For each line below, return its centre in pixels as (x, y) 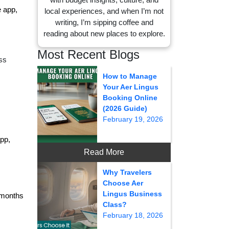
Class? (114, 204)
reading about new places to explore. (104, 33)
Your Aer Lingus (130, 87)
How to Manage (130, 76)
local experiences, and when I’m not (104, 11)
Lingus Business (132, 194)
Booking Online (130, 98)
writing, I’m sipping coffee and (104, 22)
